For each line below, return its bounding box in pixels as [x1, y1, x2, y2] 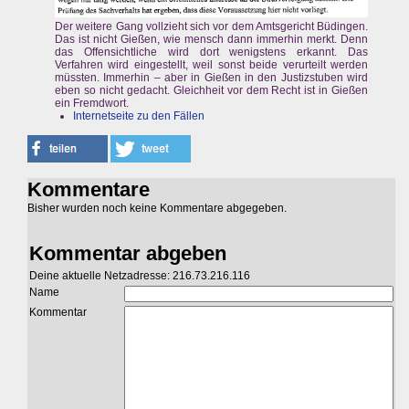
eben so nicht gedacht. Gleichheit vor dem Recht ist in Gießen [55, 84, 369, 98]
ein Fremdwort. [55, 97, 129, 110]
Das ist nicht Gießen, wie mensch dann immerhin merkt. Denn [55, 33, 369, 47]
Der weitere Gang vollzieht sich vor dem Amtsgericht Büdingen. [55, 20, 369, 34]
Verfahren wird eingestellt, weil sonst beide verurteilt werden [55, 58, 369, 72]
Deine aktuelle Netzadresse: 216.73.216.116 [29, 269, 250, 283]
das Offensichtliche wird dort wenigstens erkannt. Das [55, 46, 369, 59]
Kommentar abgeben [29, 242, 226, 266]
